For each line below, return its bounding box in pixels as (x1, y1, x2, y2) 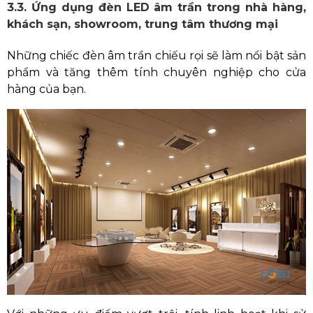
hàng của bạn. (7, 82, 86, 96)
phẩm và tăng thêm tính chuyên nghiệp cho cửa (7, 65, 306, 79)
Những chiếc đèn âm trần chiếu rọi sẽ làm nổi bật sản (7, 48, 306, 62)
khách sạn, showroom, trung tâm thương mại (7, 17, 278, 31)
